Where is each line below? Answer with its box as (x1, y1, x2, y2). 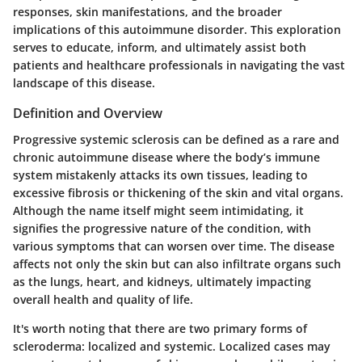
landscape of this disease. (13, 75, 155, 91)
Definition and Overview (13, 104, 162, 123)
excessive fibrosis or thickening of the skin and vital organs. (13, 184, 343, 200)
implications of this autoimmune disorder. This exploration (13, 22, 341, 38)
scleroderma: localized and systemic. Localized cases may (13, 338, 330, 354)
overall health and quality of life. (13, 291, 193, 307)
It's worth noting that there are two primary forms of (13, 320, 307, 336)
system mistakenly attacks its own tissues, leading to (13, 166, 308, 183)
